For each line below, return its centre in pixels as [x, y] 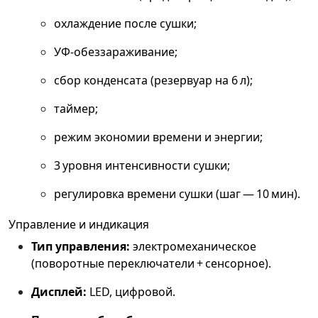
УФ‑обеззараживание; [116, 52]
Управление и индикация [79, 225]
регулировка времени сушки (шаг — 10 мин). [177, 194]
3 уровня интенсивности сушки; [142, 166]
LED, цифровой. [131, 292]
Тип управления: [81, 247]
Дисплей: [59, 292]
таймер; [76, 109]
